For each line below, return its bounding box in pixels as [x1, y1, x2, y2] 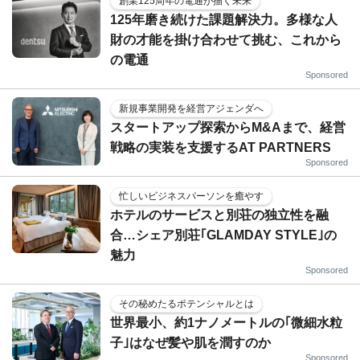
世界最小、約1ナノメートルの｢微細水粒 [110, 315, 342, 329]
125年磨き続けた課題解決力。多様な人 [110, 12, 337, 27]
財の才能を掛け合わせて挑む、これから [110, 32, 342, 47]
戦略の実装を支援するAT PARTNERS [110, 140, 331, 154]
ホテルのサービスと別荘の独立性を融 [110, 207, 329, 222]
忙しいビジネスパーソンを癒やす [119, 190, 264, 202]
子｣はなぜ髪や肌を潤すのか [110, 335, 271, 350]
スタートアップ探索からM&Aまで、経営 [110, 120, 346, 134]
